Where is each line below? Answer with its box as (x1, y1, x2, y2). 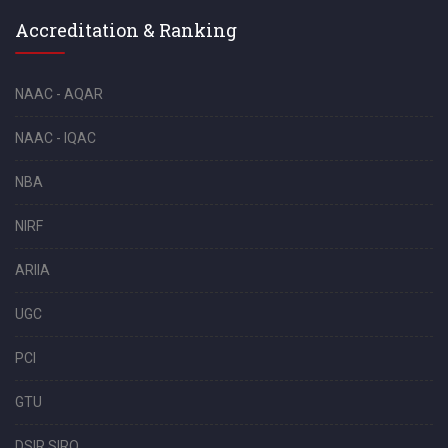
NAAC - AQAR (15, 85, 103, 102)
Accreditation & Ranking (15, 17, 237, 42)
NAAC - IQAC (15, 129, 96, 146)
